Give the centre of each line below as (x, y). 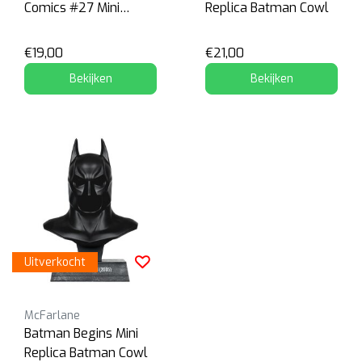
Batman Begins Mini (81, 333)
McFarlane (52, 315)
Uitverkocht (55, 262)
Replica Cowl (61, 27)
